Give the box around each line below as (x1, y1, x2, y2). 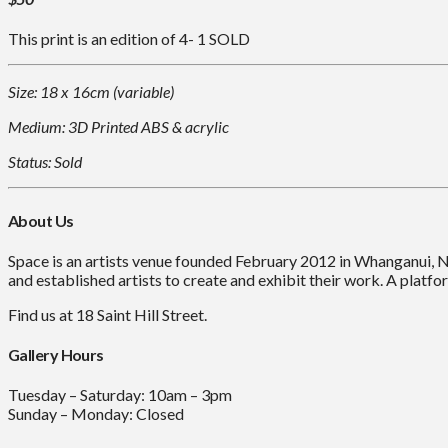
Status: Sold (8, 152, 82, 172)
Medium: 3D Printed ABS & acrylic (8, 117, 229, 137)
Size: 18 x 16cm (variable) (8, 82, 174, 102)
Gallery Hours (8, 345, 104, 365)
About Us (8, 210, 74, 230)
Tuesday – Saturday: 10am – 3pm (8, 385, 232, 405)
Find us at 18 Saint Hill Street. (8, 304, 207, 324)
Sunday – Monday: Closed (8, 404, 184, 424)
